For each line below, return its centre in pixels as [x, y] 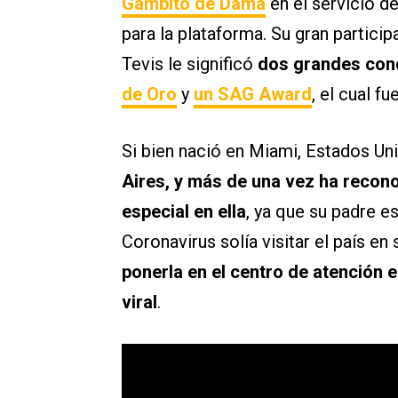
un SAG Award [253, 95]
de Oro [149, 95]
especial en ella [184, 212]
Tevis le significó [190, 64]
